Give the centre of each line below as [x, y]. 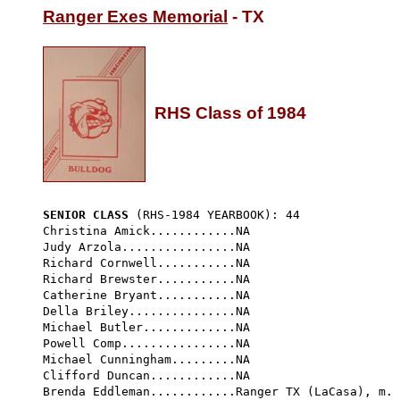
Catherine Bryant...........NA [146, 295]
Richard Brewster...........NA [146, 279]
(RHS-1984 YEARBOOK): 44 [218, 214]
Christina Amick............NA [146, 230]
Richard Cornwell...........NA [168, 262]
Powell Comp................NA [146, 343]
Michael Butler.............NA [146, 327]
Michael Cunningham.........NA [146, 359]
